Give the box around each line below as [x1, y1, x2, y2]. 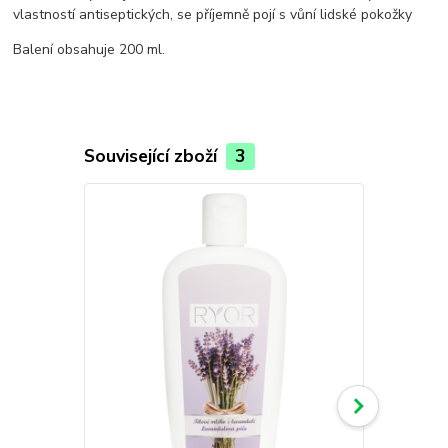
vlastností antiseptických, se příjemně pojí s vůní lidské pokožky [13, 5, 413, 25]
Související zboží [83, 144, 222, 169]
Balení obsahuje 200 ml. [13, 40, 166, 60]
